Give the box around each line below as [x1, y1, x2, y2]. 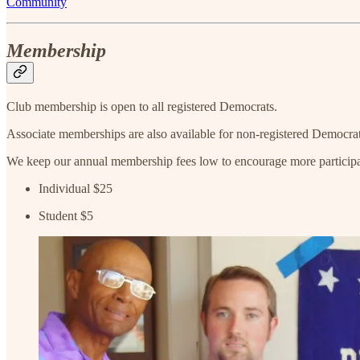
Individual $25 [39, 182, 112, 196]
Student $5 [39, 209, 93, 223]
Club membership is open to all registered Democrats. [6, 100, 277, 114]
